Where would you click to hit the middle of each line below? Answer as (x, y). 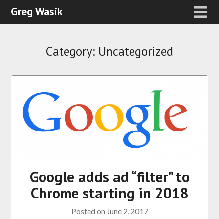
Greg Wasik (37, 11)
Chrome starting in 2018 (109, 193)
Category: (72, 51)
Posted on (89, 211)
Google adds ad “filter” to (109, 176)
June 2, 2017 (127, 211)
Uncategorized (136, 51)
